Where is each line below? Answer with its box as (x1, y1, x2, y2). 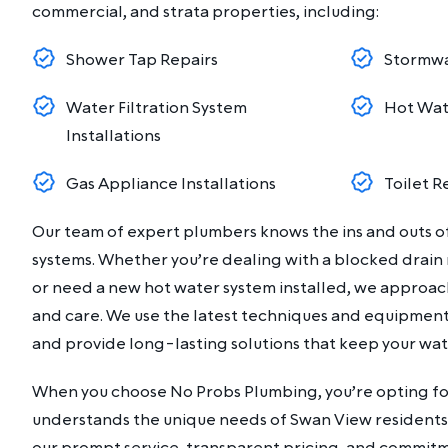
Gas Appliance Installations (66, 173, 276, 195)
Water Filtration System (66, 97, 247, 119)
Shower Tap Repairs (66, 49, 218, 71)
